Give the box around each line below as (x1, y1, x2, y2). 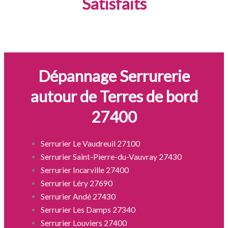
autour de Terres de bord (30, 86, 198, 106)
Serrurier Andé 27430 (41, 191, 116, 201)
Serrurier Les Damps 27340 (41, 205, 136, 214)
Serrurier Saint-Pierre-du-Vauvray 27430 (41, 152, 182, 161)
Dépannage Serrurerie (38, 66, 190, 85)
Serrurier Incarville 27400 (41, 165, 129, 175)
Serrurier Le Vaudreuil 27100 (41, 138, 140, 148)
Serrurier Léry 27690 (41, 178, 113, 188)
